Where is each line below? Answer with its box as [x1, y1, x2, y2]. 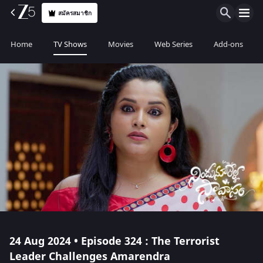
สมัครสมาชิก [58, 8, 92, 18]
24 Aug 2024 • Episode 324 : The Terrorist [9, 234, 220, 249]
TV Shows [53, 39, 87, 50]
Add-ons [214, 39, 243, 50]
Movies [108, 39, 133, 50]
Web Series [154, 39, 193, 50]
